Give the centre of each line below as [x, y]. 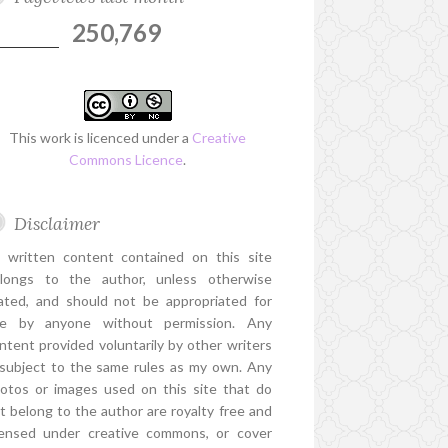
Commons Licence [126, 160]
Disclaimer [57, 224]
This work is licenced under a [101, 138]
